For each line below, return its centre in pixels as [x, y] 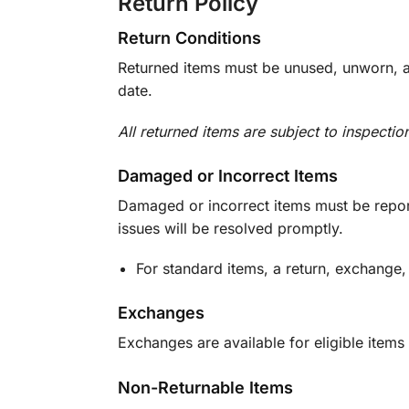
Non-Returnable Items [205, 387]
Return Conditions [189, 38]
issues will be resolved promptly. [230, 228]
